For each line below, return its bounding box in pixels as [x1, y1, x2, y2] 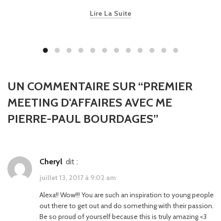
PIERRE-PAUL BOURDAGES [7, 111, 153, 126]
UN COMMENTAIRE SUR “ [7, 78, 143, 93]
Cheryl [44, 156, 62, 166]
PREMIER [143, 78, 192, 93]
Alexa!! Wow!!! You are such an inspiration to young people [39, 190, 214, 200]
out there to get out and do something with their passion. [39, 201, 214, 211]
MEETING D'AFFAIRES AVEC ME [7, 95, 172, 110]
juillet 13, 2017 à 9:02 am [39, 173, 116, 182]
